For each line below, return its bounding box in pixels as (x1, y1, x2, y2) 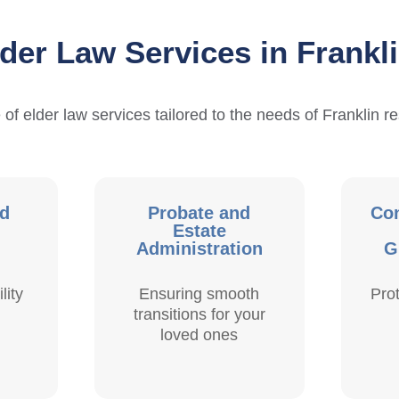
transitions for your (133, 305, 265, 324)
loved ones (160, 326, 239, 345)
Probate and (148, 203, 251, 224)
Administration (135, 239, 263, 259)
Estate (172, 221, 226, 241)
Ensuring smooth (139, 285, 260, 304)
